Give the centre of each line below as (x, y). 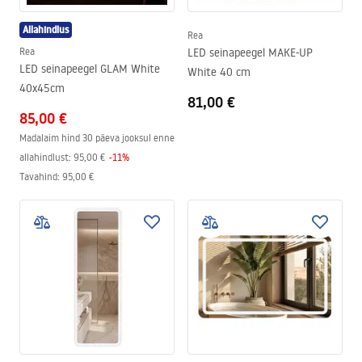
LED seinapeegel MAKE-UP (250, 53)
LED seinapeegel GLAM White (90, 69)
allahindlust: (45, 157)
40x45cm (42, 88)
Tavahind (38, 177)
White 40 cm (219, 72)
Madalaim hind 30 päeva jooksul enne (97, 138)
